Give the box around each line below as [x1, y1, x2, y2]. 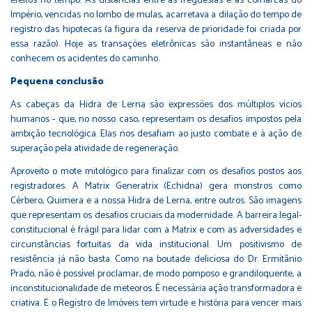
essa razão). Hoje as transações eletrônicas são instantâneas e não [10, 36, 302, 52]
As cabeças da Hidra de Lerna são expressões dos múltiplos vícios [10, 96, 302, 113]
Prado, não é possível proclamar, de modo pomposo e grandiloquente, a [10, 265, 302, 282]
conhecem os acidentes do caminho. [10, 50, 159, 67]
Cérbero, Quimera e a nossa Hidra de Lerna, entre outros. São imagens [10, 192, 302, 209]
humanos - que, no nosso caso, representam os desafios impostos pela [10, 111, 302, 127]
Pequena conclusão [10, 73, 104, 90]
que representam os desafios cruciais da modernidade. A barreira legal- [10, 207, 302, 224]
